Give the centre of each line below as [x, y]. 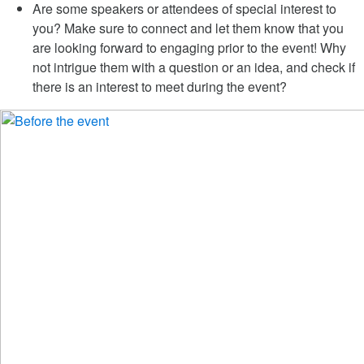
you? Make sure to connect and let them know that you [188, 28]
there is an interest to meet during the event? [160, 87]
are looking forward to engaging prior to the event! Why [189, 48]
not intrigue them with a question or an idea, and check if [194, 67]
